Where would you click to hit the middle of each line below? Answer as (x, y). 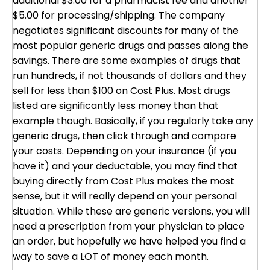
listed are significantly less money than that (116, 106)
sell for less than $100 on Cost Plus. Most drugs (121, 91)
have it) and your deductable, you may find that (125, 166)
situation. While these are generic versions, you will (131, 211)
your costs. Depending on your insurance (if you (124, 151)
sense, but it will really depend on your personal (125, 196)
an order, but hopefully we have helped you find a (129, 241)
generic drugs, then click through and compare (124, 136)
